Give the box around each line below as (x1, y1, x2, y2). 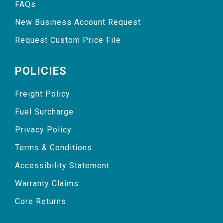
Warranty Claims (15, 179, 79, 188)
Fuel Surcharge (15, 107, 74, 116)
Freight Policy (15, 89, 70, 99)
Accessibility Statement (15, 161, 110, 170)
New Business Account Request (15, 17, 141, 27)
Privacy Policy (15, 125, 72, 134)
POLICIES (15, 65, 67, 77)
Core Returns (15, 197, 66, 206)
